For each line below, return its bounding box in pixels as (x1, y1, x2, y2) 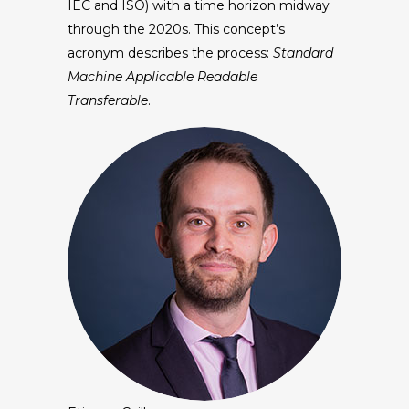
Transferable (68, 91, 148, 109)
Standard (273, 44, 333, 61)
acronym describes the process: (68, 44, 273, 61)
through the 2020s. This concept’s (68, 20, 285, 37)
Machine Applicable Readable (68, 68, 257, 85)
